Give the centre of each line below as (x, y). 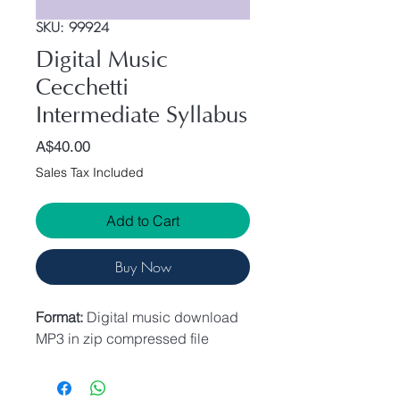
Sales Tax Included (90, 172)
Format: (61, 317)
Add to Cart (143, 221)
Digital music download (162, 317)
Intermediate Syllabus (142, 116)
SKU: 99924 (72, 28)
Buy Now (143, 267)
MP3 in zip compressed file (122, 338)
